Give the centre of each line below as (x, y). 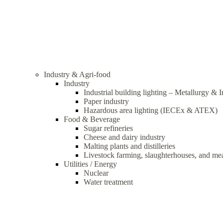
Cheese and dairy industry (124, 137)
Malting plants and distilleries (129, 146)
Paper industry (106, 101)
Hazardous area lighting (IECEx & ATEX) (151, 110)
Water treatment (108, 182)
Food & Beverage (92, 119)
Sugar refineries (108, 128)
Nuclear (96, 173)
